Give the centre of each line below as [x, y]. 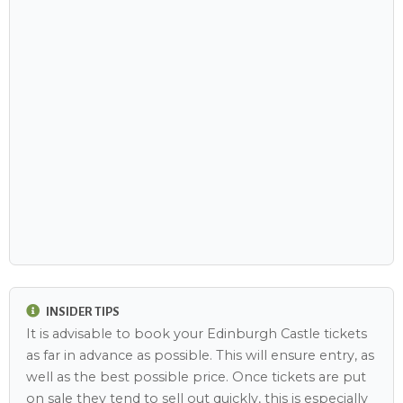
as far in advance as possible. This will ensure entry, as [200, 355]
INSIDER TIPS [81, 312]
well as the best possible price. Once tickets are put [196, 376]
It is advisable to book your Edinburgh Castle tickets [197, 333]
